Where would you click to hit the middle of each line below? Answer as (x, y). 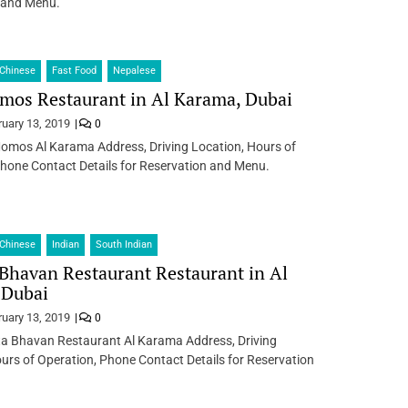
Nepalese (134, 70)
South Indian (123, 245)
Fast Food (74, 70)
